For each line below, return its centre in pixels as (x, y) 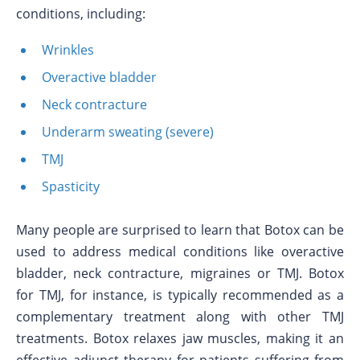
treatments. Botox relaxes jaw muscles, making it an (180, 338)
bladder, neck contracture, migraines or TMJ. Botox (180, 273)
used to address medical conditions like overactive (180, 252)
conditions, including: (81, 14)
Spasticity (71, 186)
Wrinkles (68, 50)
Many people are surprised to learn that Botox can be (180, 230)
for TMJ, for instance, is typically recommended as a (180, 295)
